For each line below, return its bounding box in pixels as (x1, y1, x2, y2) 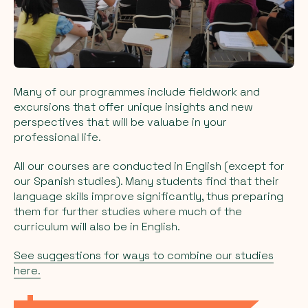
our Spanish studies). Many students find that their (14, 173, 279, 188)
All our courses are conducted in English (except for (14, 158, 285, 173)
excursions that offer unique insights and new (14, 99, 253, 114)
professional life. (14, 129, 101, 144)
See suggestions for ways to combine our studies (14, 247, 274, 263)
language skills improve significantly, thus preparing (14, 188, 283, 203)
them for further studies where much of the (14, 203, 242, 219)
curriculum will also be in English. (14, 219, 180, 234)
